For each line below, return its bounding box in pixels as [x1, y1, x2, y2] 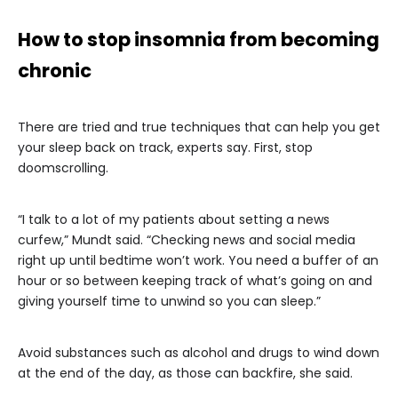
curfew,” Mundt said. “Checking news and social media [18, 231, 355, 249]
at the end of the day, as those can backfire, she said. [18, 364, 353, 382]
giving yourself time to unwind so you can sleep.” [18, 292, 321, 310]
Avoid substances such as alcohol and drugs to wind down [18, 344, 379, 362]
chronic [18, 58, 92, 84]
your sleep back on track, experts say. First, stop [18, 139, 313, 156]
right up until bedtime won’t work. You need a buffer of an [18, 251, 378, 269]
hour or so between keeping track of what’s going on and [18, 272, 372, 290]
